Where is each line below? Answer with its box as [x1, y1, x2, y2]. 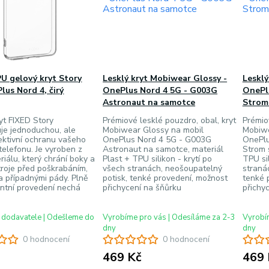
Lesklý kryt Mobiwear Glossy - [103, 73, 228, 84]
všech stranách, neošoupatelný [103, 163, 223, 174]
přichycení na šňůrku [103, 182, 182, 193]
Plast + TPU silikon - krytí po [103, 153, 213, 165]
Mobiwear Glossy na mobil [103, 124, 204, 136]
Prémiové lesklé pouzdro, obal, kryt [103, 115, 237, 126]
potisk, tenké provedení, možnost [103, 172, 228, 184]
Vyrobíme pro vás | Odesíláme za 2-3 [103, 212, 236, 223]
